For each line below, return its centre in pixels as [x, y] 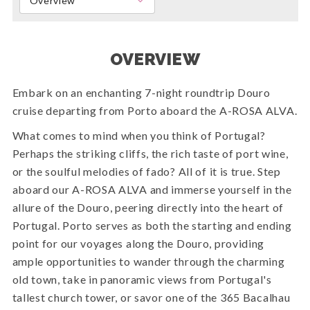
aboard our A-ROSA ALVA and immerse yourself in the [152, 190]
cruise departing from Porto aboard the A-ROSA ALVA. [155, 111]
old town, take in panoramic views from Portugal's [142, 280]
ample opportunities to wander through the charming [148, 262]
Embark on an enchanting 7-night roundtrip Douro [141, 93]
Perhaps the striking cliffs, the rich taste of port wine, [150, 154]
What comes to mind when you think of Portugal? [139, 136]
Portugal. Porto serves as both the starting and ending [152, 226]
